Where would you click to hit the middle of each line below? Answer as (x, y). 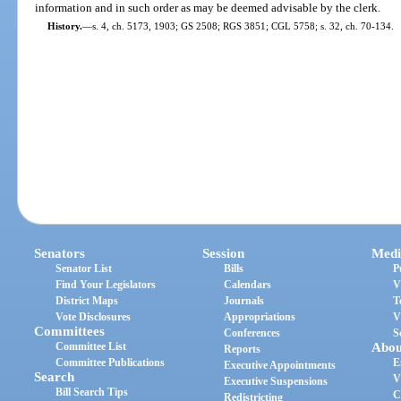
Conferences (252, 333)
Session (224, 254)
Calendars (248, 285)
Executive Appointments (280, 366)
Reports (243, 350)
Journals (244, 301)
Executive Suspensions (276, 382)
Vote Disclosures (94, 317)
